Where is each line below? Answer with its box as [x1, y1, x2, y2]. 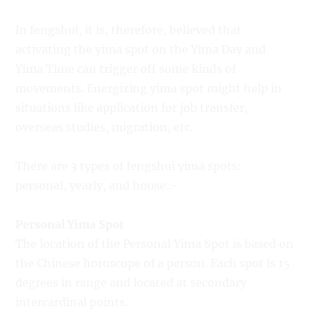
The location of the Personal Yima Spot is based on [15, 236, 294, 251]
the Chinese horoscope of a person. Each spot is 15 [15, 255, 291, 270]
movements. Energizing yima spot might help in [15, 81, 283, 95]
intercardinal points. [15, 294, 128, 309]
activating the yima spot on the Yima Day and [15, 42, 267, 56]
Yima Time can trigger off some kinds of [15, 61, 237, 76]
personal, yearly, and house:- [15, 178, 178, 192]
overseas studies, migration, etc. [15, 119, 194, 134]
